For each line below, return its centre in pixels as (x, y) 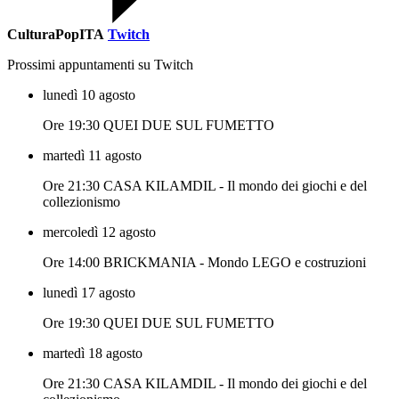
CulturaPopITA (56, 35)
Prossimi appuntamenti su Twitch (100, 65)
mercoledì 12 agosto (99, 232)
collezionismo (81, 202)
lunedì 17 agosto (89, 293)
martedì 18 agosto (93, 354)
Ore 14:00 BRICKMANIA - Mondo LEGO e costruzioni (204, 263)
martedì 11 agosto (92, 156)
